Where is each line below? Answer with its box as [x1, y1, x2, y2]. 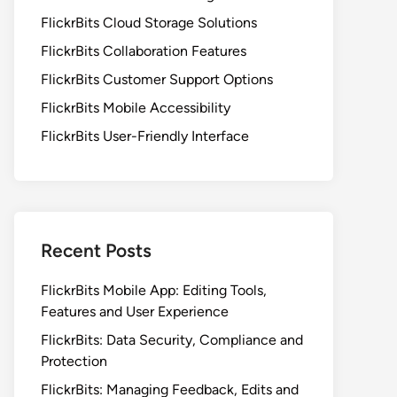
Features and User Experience [41, 303, 229, 320]
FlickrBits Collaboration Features [41, 43, 246, 59]
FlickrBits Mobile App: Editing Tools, [41, 282, 267, 299]
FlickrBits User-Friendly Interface [41, 128, 249, 144]
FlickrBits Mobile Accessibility [41, 99, 230, 116]
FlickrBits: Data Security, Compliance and [41, 331, 303, 348]
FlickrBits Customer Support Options [41, 71, 273, 88]
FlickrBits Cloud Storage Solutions [41, 14, 257, 31]
